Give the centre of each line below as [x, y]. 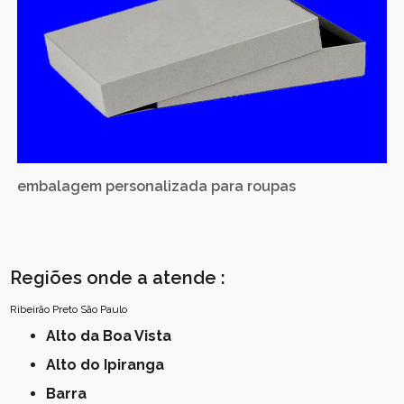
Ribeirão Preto [44, 310]
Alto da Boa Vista [114, 336]
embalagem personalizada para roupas [157, 187]
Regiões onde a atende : [118, 278]
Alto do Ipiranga [110, 365]
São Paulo [104, 310]
